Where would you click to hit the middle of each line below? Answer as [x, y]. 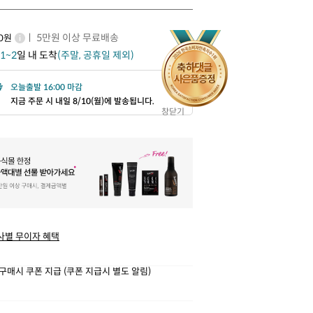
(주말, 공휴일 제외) [96, 55]
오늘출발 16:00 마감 [46, 87]
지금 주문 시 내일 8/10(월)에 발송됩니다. [82, 101]
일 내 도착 [37, 55]
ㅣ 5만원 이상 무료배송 [72, 37]
